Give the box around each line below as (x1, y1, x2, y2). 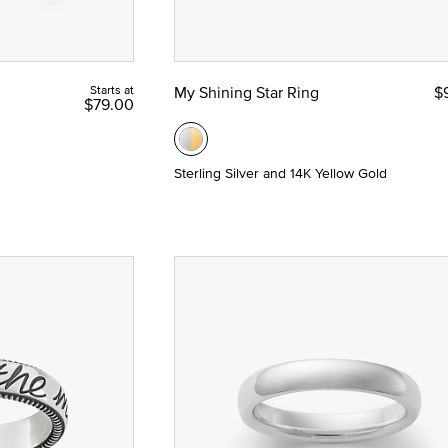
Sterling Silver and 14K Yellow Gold (173, 163, 387, 184)
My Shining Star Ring (173, 81, 319, 104)
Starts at (89, 81, 134, 99)
